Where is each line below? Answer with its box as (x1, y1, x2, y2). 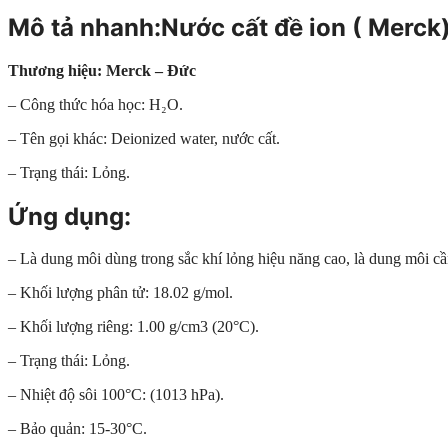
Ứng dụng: (8, 201, 131, 231)
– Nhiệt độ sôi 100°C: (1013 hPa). (8, 386, 224, 404)
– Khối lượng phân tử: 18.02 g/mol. (8, 284, 233, 302)
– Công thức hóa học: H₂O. (8, 95, 183, 113)
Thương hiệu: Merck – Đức (8, 61, 196, 79)
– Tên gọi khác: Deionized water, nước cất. (8, 129, 280, 147)
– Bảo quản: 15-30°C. (8, 420, 147, 438)
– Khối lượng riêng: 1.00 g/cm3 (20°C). (8, 318, 259, 336)
